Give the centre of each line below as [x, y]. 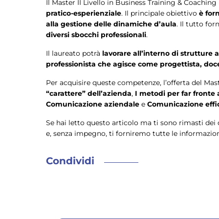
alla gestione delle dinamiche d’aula [111, 24]
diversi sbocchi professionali [96, 35]
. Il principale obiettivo [160, 13]
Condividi [70, 161]
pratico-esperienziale [84, 13]
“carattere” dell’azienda [89, 94]
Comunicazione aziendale [94, 104]
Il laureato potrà [74, 54]
